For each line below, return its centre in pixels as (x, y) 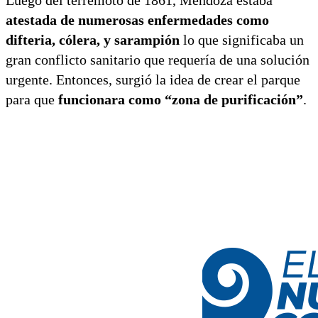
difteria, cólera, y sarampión (93, 39)
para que (32, 99)
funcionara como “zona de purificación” (181, 99)
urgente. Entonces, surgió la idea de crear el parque (153, 79)
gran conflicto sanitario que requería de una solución (158, 59)
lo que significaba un (242, 39)
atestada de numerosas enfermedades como (137, 20)
